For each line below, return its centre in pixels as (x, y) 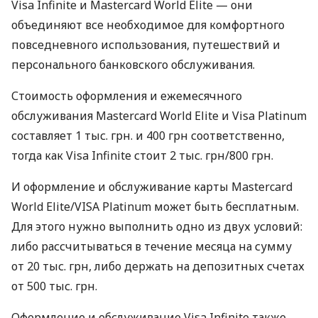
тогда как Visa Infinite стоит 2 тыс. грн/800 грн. (142, 156)
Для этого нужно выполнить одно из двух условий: (157, 227)
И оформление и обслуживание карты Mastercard (152, 187)
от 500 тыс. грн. (54, 286)
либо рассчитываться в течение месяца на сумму (152, 247)
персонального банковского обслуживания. (133, 65)
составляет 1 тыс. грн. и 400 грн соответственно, (148, 136)
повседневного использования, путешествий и (146, 45)
